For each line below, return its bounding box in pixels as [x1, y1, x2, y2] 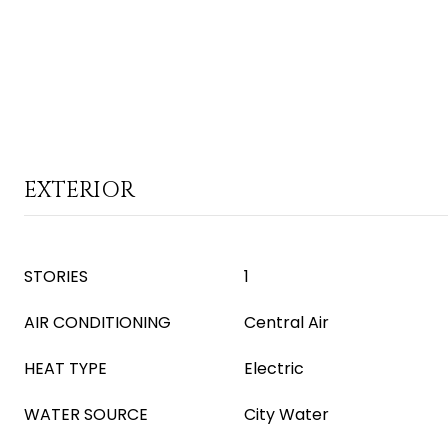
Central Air [244, 311, 329, 334]
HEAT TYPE [24, 357, 107, 380]
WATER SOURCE [24, 403, 148, 426]
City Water [244, 403, 329, 426]
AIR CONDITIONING [24, 311, 171, 334]
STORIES [24, 265, 88, 288]
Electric [244, 357, 304, 380]
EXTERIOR [24, 176, 135, 205]
